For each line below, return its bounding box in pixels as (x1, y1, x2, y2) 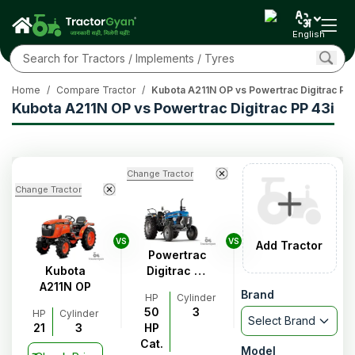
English (292, 29, 325, 40)
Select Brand (248, 313, 316, 327)
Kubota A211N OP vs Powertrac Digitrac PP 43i (12, 100, 334, 116)
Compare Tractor (56, 84, 136, 96)
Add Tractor (256, 238, 323, 252)
